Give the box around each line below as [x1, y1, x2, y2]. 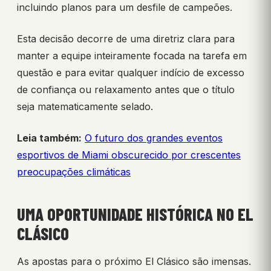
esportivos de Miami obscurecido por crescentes [17, 149, 241, 162]
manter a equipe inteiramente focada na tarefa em [17, 50, 247, 62]
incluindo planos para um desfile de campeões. [17, 1, 232, 14]
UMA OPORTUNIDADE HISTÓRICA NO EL [17, 204, 253, 225]
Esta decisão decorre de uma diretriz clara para [17, 33, 235, 45]
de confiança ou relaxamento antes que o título [17, 83, 235, 96]
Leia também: [17, 132, 82, 145]
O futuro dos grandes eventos [85, 132, 223, 145]
